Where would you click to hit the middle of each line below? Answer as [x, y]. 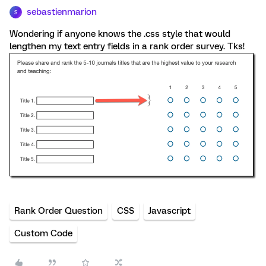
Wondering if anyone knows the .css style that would [120, 34]
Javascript [170, 211]
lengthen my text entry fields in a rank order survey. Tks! [127, 46]
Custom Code [43, 234]
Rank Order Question [58, 211]
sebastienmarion [62, 12]
